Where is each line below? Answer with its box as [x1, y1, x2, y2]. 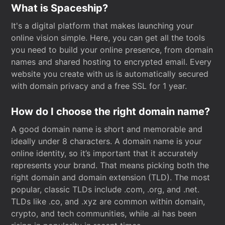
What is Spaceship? [11, 2, 108, 14]
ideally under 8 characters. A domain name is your [11, 136, 202, 146]
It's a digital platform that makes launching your [11, 21, 194, 31]
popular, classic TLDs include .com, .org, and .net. [11, 184, 200, 194]
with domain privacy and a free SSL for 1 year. [11, 81, 187, 91]
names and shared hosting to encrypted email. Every [11, 57, 212, 67]
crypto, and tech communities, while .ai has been [11, 208, 197, 218]
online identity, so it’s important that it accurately [11, 148, 198, 158]
